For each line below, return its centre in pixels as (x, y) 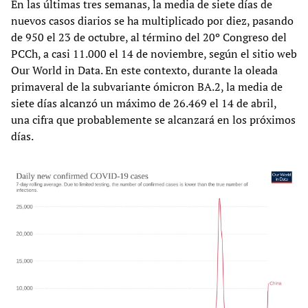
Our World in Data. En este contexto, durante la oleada (144, 70)
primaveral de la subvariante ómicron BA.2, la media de (147, 86)
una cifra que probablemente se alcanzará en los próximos (153, 119)
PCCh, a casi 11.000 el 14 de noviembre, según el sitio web (154, 53)
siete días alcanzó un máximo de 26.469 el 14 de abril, (144, 103)
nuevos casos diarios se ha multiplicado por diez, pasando (152, 20)
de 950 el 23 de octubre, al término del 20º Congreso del (149, 37)
